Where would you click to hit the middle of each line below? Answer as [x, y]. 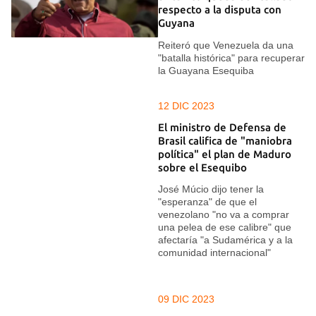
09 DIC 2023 [186, 299]
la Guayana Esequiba [206, 70]
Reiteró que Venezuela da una [226, 45]
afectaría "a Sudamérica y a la [225, 240]
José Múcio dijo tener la [211, 189]
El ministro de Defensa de [222, 127]
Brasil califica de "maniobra [225, 140]
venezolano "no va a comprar [224, 215]
